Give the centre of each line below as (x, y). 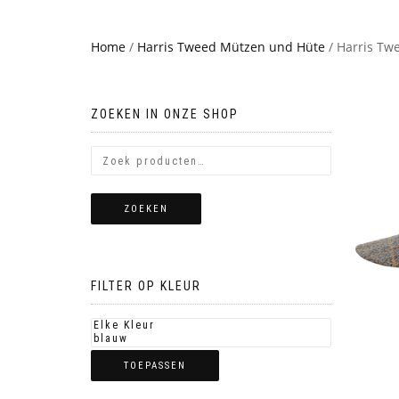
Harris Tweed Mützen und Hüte (231, 47)
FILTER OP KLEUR (146, 286)
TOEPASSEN (155, 366)
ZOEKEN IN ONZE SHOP (165, 114)
